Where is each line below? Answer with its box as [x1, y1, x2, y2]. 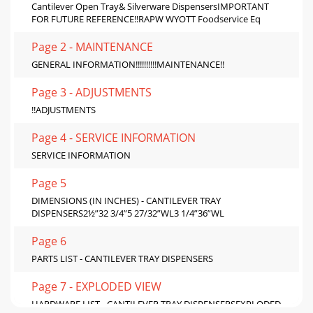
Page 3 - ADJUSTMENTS [31, 84, 152, 100]
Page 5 [31, 175, 66, 191]
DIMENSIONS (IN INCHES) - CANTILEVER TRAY [31, 194, 221, 207]
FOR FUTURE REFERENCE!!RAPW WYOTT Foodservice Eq [31, 12, 261, 25]
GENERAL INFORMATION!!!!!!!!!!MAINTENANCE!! [31, 57, 224, 71]
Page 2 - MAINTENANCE [31, 38, 153, 54]
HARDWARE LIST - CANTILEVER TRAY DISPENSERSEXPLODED [31, 297, 281, 310]
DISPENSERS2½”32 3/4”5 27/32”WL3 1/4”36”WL [31, 206, 224, 219]
